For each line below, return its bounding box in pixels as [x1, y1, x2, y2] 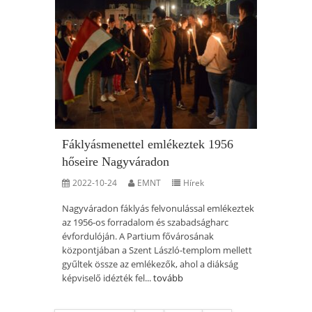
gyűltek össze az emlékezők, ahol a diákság [62, 258, 238, 270]
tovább [153, 272, 183, 284]
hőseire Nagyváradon [62, 155, 169, 169]
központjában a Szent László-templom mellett [62, 244, 252, 256]
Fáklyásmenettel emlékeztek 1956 [62, 137, 233, 151]
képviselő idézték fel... [62, 272, 153, 284]
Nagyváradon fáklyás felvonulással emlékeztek [62, 202, 254, 214]
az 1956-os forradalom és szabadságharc [62, 216, 228, 228]
